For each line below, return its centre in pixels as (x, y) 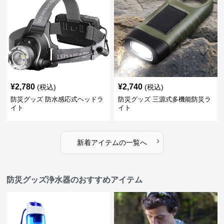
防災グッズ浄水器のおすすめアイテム (75, 180)
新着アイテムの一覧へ (112, 142)
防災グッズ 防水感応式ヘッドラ (57, 99)
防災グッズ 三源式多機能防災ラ (164, 99)
